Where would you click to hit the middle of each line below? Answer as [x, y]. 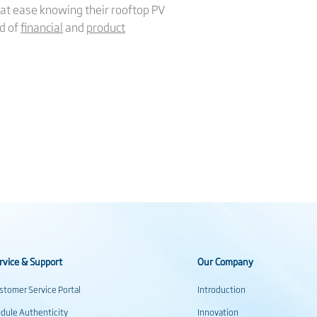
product [106, 27]
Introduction [221, 289]
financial [42, 27]
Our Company [225, 261]
